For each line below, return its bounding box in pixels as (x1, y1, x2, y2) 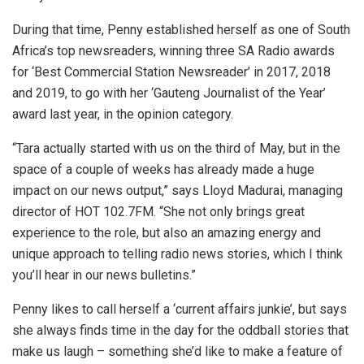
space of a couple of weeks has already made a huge (12, 162, 314, 178)
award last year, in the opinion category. (12, 106, 233, 123)
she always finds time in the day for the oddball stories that (12, 323, 349, 339)
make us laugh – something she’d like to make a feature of (12, 344, 343, 360)
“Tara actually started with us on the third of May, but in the (12, 141, 340, 157)
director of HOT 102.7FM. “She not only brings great (12, 204, 305, 220)
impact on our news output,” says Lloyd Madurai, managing (12, 183, 343, 199)
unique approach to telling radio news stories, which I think (12, 246, 343, 262)
